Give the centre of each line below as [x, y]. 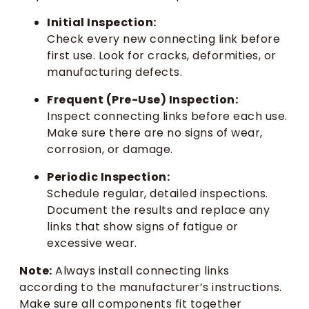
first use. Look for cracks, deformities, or [162, 55]
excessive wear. [92, 243]
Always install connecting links [141, 270]
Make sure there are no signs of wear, [155, 132]
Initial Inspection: [102, 22]
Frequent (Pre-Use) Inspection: [142, 99]
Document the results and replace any [158, 210]
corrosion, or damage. [110, 149]
